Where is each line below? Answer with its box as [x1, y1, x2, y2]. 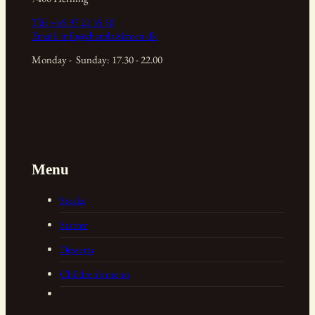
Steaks [59, 193, 85, 207]
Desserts [59, 243, 94, 257]
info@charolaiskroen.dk [60, 28, 157, 42]
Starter [59, 218, 87, 232]
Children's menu [59, 267, 129, 281]
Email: [31, 28, 60, 42]
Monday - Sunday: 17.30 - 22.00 [31, 52, 162, 66]
